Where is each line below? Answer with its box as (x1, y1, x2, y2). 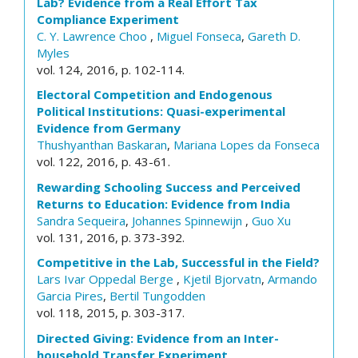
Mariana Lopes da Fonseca (173, 137, 320, 153)
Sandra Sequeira (37, 212, 125, 229)
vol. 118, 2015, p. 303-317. (37, 304, 185, 320)
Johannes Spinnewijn (132, 212, 245, 229)
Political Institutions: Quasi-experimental (37, 103, 285, 119)
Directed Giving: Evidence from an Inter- (37, 329, 279, 346)
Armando (268, 271, 317, 287)
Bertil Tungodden (109, 288, 205, 304)
